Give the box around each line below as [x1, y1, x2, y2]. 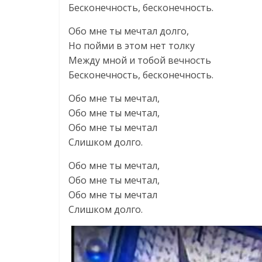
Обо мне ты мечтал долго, [68, 25, 189, 37]
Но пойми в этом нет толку [68, 39, 195, 52]
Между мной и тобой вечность [68, 54, 211, 67]
